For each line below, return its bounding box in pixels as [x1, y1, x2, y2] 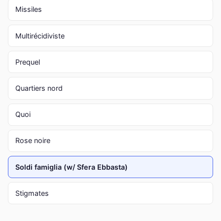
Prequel [15, 57, 40, 66]
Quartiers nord [15, 83, 63, 92]
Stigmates [15, 188, 49, 197]
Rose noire [15, 136, 50, 145]
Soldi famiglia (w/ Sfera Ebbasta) [15, 162, 128, 171]
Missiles [15, 5, 42, 14]
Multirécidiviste [15, 31, 65, 40]
